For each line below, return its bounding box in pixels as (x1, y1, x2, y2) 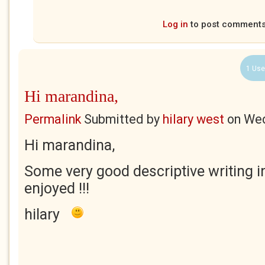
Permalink (24, 112, 81, 127)
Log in (163, 19, 188, 30)
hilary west (163, 112, 224, 127)
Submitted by (81, 112, 163, 127)
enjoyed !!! (24, 180, 89, 197)
